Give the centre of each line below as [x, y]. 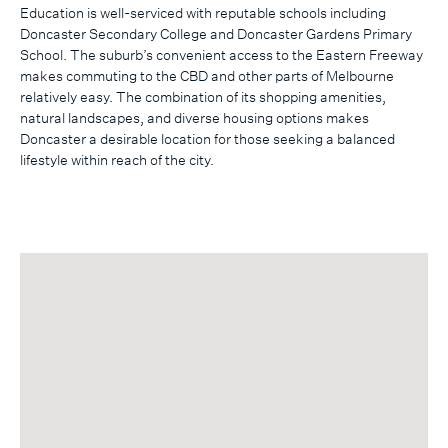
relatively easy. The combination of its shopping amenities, [203, 96]
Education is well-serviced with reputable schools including [203, 12]
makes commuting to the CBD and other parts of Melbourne [207, 75]
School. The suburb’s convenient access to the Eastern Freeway [221, 54]
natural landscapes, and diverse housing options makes [194, 117]
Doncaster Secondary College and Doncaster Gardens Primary [216, 33]
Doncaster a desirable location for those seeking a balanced [207, 138]
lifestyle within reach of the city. [118, 159]
